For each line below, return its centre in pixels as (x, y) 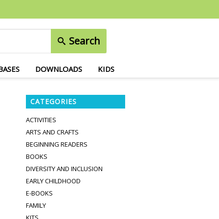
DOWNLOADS (59, 69)
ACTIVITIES (41, 120)
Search (83, 41)
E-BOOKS (40, 193)
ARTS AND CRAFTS (53, 132)
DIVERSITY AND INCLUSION (65, 169)
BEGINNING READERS (57, 144)
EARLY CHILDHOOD (54, 181)
